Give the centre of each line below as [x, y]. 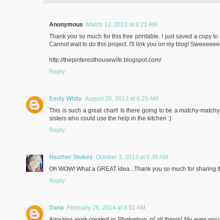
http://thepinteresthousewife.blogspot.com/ [105, 60]
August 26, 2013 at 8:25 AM [122, 98]
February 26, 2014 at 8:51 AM [106, 207]
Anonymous [66, 24]
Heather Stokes [71, 157]
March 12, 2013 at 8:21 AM [122, 24]
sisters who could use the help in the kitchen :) [110, 118]
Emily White [66, 98]
